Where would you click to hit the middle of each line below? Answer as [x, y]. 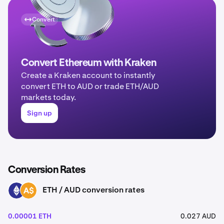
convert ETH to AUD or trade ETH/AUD [90, 86]
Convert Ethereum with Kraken [88, 63]
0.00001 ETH [30, 216]
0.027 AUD [198, 216]
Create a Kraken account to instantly [88, 75]
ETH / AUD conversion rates [93, 190]
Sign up [39, 113]
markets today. [48, 97]
